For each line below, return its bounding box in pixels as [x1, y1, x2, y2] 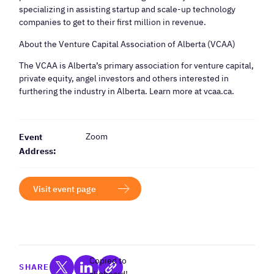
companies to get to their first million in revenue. [19, 16, 207, 28]
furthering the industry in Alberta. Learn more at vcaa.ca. [19, 85, 235, 97]
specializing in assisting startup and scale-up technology [19, 3, 236, 15]
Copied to [89, 255, 127, 267]
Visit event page [32, 182, 96, 194]
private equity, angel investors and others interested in [19, 72, 229, 84]
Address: [19, 144, 57, 157]
